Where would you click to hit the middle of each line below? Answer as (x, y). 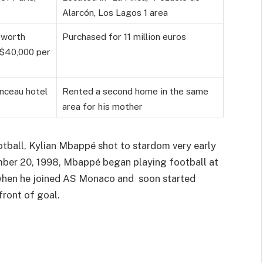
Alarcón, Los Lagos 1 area (115, 13)
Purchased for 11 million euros (124, 37)
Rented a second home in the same (135, 91)
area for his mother (102, 107)
